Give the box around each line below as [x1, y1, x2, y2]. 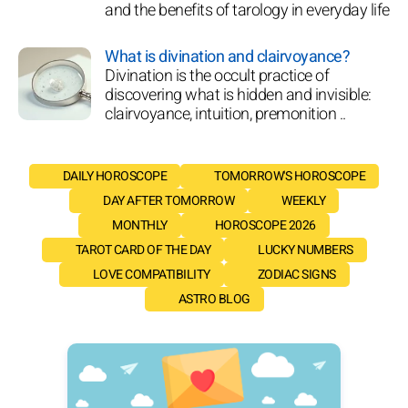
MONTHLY [112, 215, 168, 235]
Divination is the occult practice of [105, 63, 329, 88]
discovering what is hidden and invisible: [105, 82, 372, 107]
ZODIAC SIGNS [257, 264, 336, 284]
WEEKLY [281, 190, 325, 210]
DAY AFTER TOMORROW [103, 190, 234, 210]
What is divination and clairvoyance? [105, 44, 350, 69]
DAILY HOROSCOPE [62, 166, 168, 186]
